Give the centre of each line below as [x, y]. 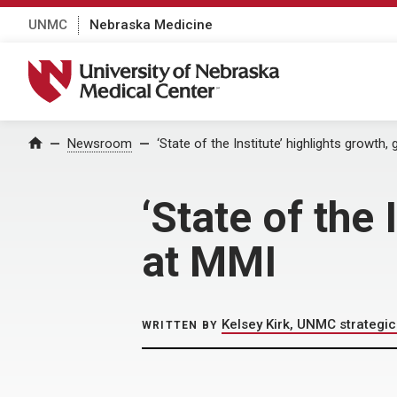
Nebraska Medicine [151, 24]
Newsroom [100, 144]
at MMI [209, 262]
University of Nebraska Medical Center [165, 69]
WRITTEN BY [180, 325]
